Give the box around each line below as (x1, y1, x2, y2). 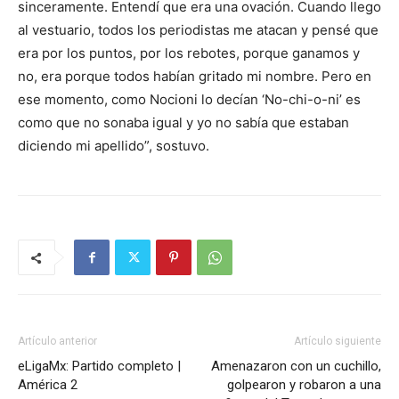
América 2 (18, 377, 77, 394)
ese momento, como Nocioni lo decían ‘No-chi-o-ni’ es (18, 91, 361, 109)
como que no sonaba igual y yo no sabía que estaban (18, 114, 349, 132)
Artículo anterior (18, 335, 97, 348)
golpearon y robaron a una (227, 377, 381, 394)
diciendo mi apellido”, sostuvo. (18, 137, 209, 155)
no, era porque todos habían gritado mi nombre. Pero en (18, 68, 371, 85)
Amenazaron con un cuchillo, (211, 358, 381, 375)
